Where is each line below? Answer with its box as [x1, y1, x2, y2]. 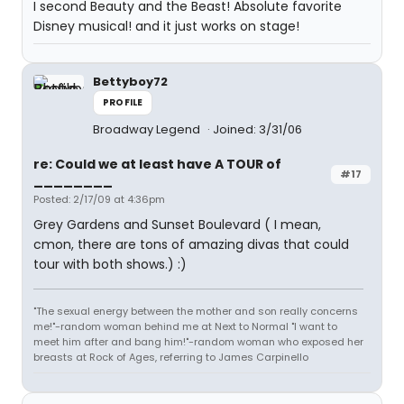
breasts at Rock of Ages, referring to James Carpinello [33, 350, 308, 364]
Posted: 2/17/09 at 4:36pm [33, 192, 165, 207]
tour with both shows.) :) [33, 255, 187, 273]
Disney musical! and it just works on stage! [33, 17, 299, 35]
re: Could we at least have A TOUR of [33, 155, 281, 173]
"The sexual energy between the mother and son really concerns [33, 304, 358, 318]
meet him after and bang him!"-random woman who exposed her [33, 335, 363, 349]
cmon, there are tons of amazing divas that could [33, 235, 349, 253]
